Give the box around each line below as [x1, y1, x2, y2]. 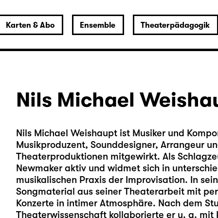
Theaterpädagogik [140, 21, 210, 30]
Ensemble [79, 21, 115, 30]
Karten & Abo [5, 21, 54, 30]
